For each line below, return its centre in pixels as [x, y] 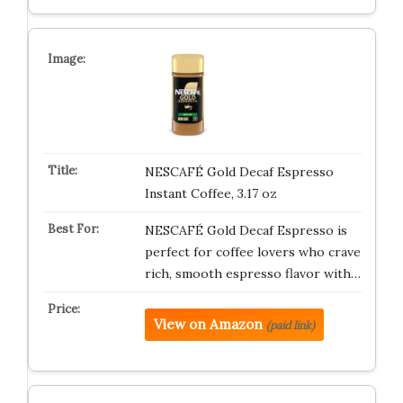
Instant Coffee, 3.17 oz [210, 193]
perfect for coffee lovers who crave [252, 252]
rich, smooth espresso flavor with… [252, 273]
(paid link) [290, 325]
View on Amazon [208, 324]
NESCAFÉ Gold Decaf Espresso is [246, 230]
